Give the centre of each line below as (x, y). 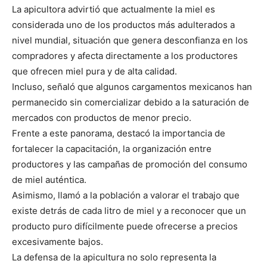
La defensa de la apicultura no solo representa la (114, 257)
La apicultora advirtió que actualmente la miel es (114, 10)
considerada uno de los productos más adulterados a (123, 25)
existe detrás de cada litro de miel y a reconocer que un (129, 211)
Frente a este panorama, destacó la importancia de (119, 133)
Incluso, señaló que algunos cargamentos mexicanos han (132, 87)
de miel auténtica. (49, 180)
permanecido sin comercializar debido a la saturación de (131, 103)
